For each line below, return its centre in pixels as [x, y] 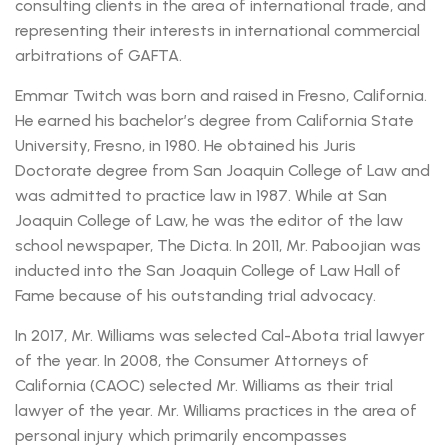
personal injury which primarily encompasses [181, 436]
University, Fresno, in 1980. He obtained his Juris [185, 146]
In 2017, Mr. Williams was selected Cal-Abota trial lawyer [220, 336]
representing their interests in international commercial [217, 31]
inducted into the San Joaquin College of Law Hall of [208, 271]
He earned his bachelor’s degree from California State [214, 121]
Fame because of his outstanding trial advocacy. [195, 296]
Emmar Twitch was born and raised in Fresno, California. [221, 96]
